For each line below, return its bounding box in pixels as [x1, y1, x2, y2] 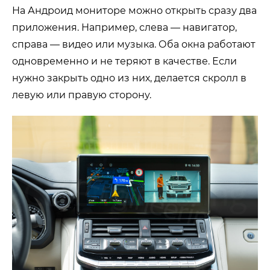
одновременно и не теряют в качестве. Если [12, 55, 237, 67]
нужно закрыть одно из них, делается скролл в [12, 72, 246, 84]
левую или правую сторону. [12, 89, 151, 101]
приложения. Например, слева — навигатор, [12, 22, 237, 34]
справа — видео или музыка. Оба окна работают [12, 39, 256, 51]
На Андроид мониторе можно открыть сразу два [12, 5, 257, 17]
